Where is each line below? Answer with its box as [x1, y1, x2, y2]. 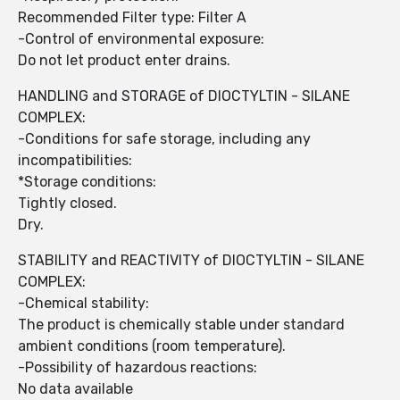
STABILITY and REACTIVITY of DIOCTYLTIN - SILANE [18, 252, 364, 270]
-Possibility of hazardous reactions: [18, 359, 257, 377]
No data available [18, 380, 133, 398]
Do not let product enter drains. [18, 52, 230, 70]
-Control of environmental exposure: [18, 30, 264, 48]
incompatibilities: [18, 152, 132, 170]
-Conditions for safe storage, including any [18, 130, 311, 148]
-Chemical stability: [18, 295, 149, 312]
